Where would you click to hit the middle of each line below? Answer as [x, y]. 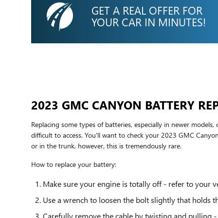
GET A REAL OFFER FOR [147, 10]
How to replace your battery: [74, 164]
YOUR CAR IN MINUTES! [149, 22]
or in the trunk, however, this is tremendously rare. [106, 145]
